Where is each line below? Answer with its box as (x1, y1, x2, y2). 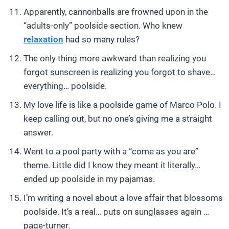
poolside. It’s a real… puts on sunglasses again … (24, 207, 209, 217)
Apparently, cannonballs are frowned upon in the (24, 7, 208, 17)
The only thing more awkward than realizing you (24, 53, 206, 63)
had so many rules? (63, 34, 140, 44)
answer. (24, 127, 53, 138)
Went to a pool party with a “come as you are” (24, 146, 198, 156)
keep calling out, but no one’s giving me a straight (24, 113, 212, 124)
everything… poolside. (24, 81, 107, 91)
